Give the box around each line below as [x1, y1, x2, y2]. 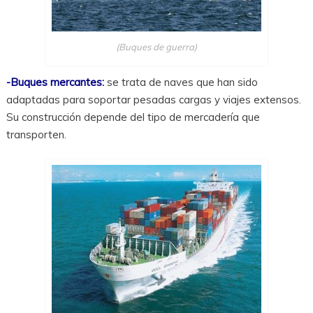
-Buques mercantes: [6, 75, 104, 89]
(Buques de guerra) [115, 41, 197, 53]
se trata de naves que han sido [106, 75, 258, 89]
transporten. [6, 127, 66, 141]
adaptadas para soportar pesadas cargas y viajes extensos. [6, 92, 301, 106]
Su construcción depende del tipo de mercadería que [6, 110, 260, 124]
